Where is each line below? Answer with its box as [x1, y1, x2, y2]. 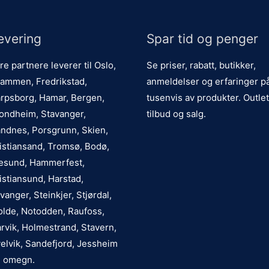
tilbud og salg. [147, 107, 206, 119]
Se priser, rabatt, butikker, [147, 59, 256, 71]
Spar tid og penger [147, 31, 258, 46]
